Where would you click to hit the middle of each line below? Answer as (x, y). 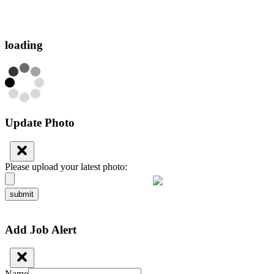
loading (24, 45)
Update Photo (40, 123)
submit (22, 194)
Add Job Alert (41, 229)
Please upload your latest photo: (66, 166)
